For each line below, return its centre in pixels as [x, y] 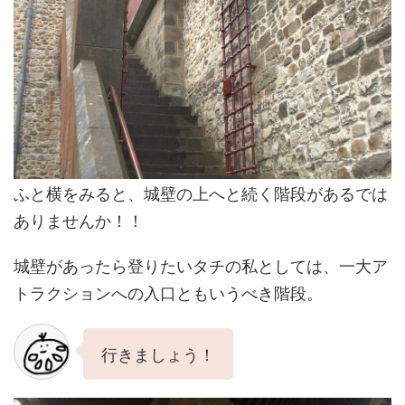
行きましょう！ [158, 353]
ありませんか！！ [79, 219]
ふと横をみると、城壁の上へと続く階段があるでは [201, 192]
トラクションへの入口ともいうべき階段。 [168, 292]
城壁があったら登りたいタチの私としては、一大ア [201, 264]
